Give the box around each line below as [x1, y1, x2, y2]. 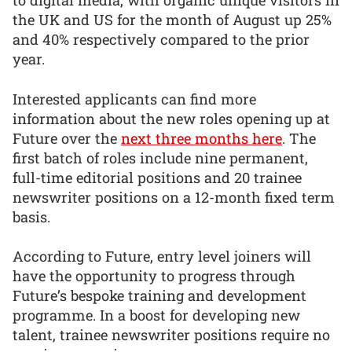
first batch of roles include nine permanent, [13, 148, 308, 167]
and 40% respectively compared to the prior [13, 29, 310, 49]
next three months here [121, 128, 282, 148]
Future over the [13, 128, 121, 148]
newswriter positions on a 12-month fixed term [13, 187, 335, 207]
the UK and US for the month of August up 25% [13, 9, 332, 29]
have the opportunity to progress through [13, 266, 295, 286]
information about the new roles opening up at [13, 108, 330, 128]
